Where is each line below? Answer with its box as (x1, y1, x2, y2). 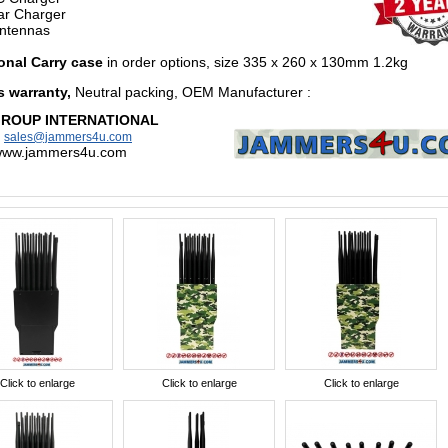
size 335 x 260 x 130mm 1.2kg (210, 54, 408, 70)
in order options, (107, 54, 210, 70)
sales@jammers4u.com (4, 130, 132, 144)
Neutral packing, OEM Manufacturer (71, 84, 303, 100)
